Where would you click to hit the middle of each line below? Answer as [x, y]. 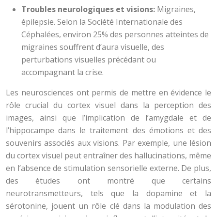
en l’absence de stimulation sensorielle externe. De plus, [108, 168]
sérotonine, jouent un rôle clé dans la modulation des [108, 206]
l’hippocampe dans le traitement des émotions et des [108, 130]
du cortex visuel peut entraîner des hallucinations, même [108, 155]
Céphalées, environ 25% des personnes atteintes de [115, 34]
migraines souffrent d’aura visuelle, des [93, 47]
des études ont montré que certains [108, 181]
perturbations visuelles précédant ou [89, 60]
